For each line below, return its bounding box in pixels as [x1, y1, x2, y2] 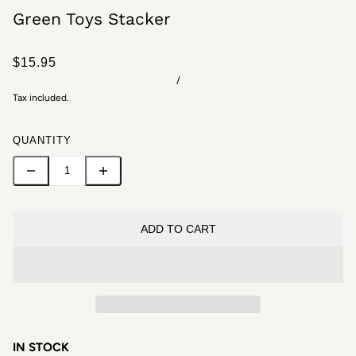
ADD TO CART [140, 222, 216, 236]
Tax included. [13, 91, 69, 103]
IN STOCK [13, 339, 69, 354]
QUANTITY [13, 133, 72, 146]
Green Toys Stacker [13, 8, 171, 29]
